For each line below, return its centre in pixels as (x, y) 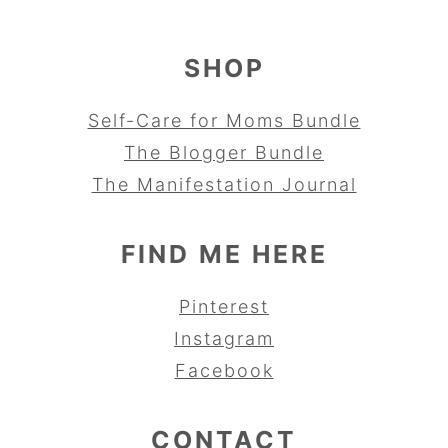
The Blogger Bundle (224, 152)
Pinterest (224, 306)
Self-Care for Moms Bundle (224, 120)
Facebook (224, 370)
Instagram (224, 338)
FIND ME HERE (224, 253)
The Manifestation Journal (224, 184)
